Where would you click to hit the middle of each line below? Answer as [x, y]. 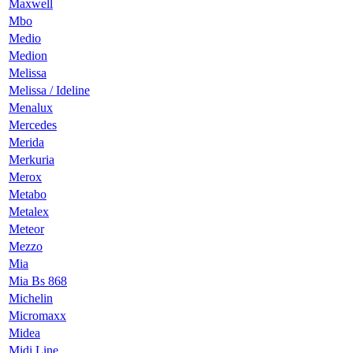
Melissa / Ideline [49, 90]
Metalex [29, 211]
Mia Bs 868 [38, 281]
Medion [28, 55]
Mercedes [33, 124]
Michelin [31, 298]
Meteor [26, 229]
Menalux [31, 107]
